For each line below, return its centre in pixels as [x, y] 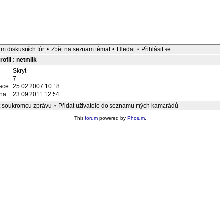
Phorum [136, 118]
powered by [112, 118]
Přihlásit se [156, 49]
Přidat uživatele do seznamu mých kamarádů [118, 106]
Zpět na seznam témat [81, 49]
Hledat [126, 49]
